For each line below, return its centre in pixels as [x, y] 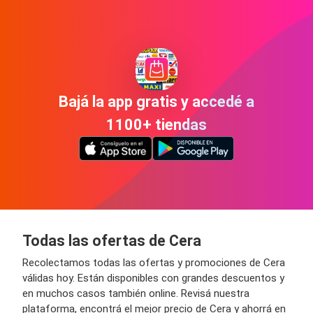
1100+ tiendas [156, 125]
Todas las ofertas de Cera [112, 240]
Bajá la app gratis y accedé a [156, 102]
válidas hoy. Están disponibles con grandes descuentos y [153, 278]
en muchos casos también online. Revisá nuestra [136, 293]
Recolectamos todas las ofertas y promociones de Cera [154, 262]
